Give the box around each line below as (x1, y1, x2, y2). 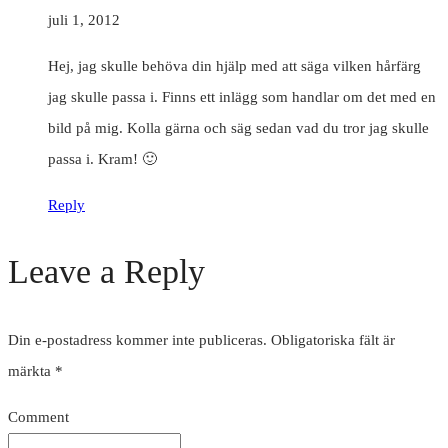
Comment (8, 409, 69, 426)
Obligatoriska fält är (271, 332, 395, 349)
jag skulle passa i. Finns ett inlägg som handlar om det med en (48, 89, 436, 106)
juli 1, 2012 (48, 12, 120, 29)
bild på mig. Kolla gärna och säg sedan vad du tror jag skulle (48, 120, 429, 137)
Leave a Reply (8, 253, 205, 291)
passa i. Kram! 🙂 (48, 151, 157, 168)
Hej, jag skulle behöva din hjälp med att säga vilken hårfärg (48, 58, 421, 75)
